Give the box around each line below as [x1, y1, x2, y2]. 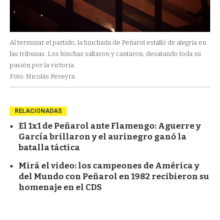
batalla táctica [19, 142, 80, 153]
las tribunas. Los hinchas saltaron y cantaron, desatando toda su [10, 50, 201, 57]
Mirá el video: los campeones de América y [19, 160, 199, 171]
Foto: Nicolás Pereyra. [10, 72, 76, 80]
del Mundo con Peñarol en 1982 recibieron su [19, 171, 209, 182]
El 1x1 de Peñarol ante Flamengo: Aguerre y [19, 120, 201, 131]
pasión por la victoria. [10, 61, 75, 69]
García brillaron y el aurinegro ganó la [19, 131, 187, 142]
